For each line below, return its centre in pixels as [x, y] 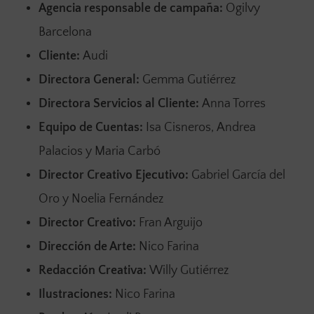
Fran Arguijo [170, 223]
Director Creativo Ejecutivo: [115, 175]
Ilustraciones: [76, 294]
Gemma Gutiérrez [189, 80]
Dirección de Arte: [88, 246]
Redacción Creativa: [94, 270]
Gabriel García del [238, 175]
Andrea [236, 127]
